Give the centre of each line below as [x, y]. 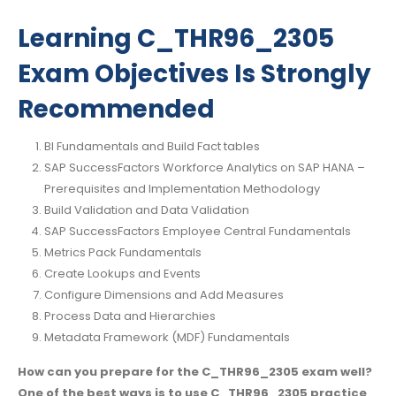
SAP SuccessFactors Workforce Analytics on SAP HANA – [204, 167]
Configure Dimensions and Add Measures [164, 294]
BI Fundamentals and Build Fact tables [152, 146]
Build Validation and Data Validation [146, 209]
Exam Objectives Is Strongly [194, 73]
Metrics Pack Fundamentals [122, 252]
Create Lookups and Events [122, 273]
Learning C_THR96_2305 [176, 38]
